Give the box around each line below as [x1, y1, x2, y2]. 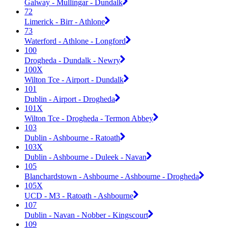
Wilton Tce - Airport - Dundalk [24, 75, 124, 84]
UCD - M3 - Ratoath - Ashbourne [24, 191, 133, 200]
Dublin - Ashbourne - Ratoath [24, 133, 120, 142]
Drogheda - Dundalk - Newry [24, 55, 120, 65]
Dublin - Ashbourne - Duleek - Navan [24, 152, 147, 161]
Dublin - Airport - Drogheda [24, 94, 115, 103]
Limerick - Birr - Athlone [24, 17, 105, 26]
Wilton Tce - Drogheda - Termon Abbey [24, 113, 153, 123]
